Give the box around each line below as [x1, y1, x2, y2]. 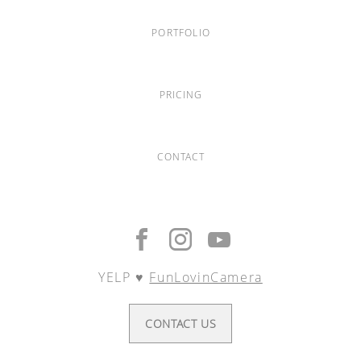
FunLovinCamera [149, 268, 263, 286]
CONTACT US [144, 316, 217, 331]
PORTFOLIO [151, 26, 210, 39]
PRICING [159, 88, 203, 102]
